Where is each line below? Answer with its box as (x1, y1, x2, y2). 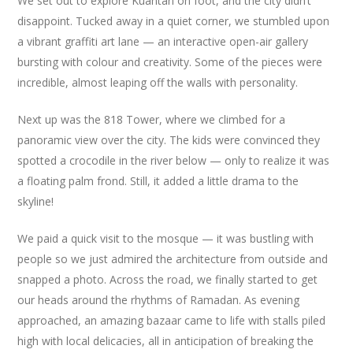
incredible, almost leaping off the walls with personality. (17, 75, 299, 90)
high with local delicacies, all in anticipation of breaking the (17, 333, 314, 348)
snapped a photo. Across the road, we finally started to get (17, 272, 318, 287)
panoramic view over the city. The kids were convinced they (17, 132, 321, 147)
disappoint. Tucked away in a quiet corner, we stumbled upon (17, 13, 330, 28)
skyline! (17, 194, 54, 209)
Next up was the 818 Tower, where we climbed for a (17, 112, 286, 127)
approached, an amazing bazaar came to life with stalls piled (17, 313, 326, 328)
